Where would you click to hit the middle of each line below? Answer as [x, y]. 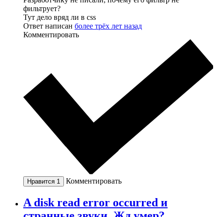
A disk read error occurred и [95, 202]
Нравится [42, 181]
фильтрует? [42, 8]
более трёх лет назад [108, 26]
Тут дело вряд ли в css [60, 17]
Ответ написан [49, 26]
